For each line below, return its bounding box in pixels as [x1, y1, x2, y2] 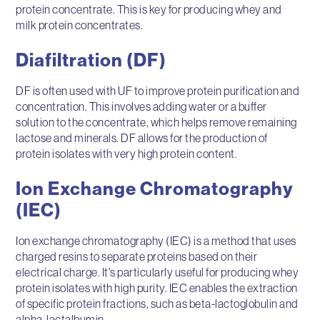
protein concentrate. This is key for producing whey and [16, 2, 282, 16]
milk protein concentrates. [16, 18, 144, 31]
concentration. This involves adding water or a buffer [16, 99, 267, 113]
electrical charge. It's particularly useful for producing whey [16, 265, 299, 279]
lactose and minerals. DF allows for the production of [16, 131, 268, 144]
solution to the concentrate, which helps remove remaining [16, 115, 297, 129]
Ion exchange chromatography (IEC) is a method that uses [16, 234, 296, 247]
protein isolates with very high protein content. [16, 146, 238, 160]
